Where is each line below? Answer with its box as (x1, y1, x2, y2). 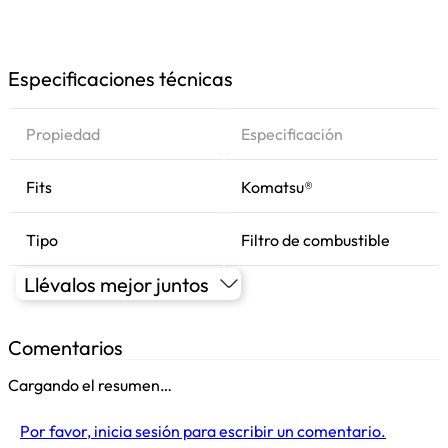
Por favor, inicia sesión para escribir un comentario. (20, 421, 386, 441)
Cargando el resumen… (8, 375, 172, 395)
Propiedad (26, 124, 100, 144)
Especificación (241, 124, 343, 144)
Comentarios (8, 335, 123, 360)
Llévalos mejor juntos (24, 271, 209, 297)
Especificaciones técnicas (8, 66, 233, 91)
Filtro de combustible (241, 230, 390, 250)
